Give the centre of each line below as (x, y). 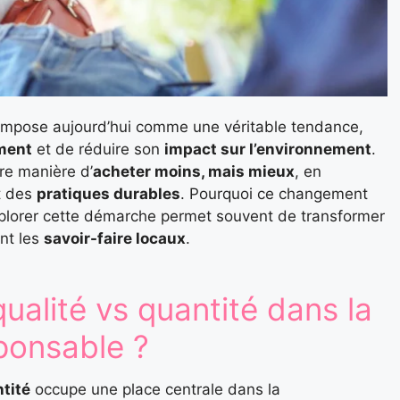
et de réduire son (98, 149)
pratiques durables (108, 193)
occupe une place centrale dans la (155, 389)
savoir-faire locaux (115, 238)
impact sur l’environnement (268, 149)
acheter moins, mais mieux (194, 171)
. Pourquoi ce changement (274, 193)
